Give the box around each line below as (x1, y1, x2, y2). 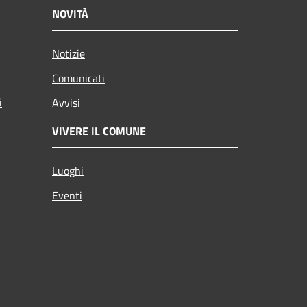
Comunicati (52, 69, 105, 86)
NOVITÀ (52, 5, 88, 22)
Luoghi (52, 162, 84, 179)
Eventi (52, 186, 82, 204)
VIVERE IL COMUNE (52, 122, 146, 139)
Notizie (52, 45, 85, 62)
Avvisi (52, 94, 80, 111)
